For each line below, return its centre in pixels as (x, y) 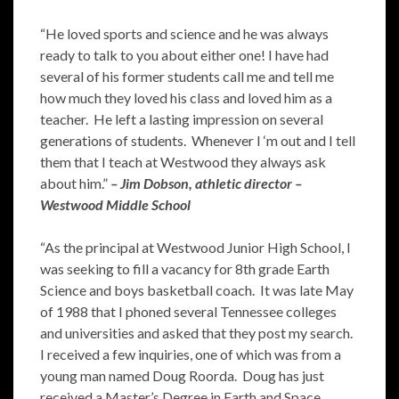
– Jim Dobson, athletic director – (206, 183)
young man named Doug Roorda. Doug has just (182, 375)
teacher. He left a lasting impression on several (182, 119)
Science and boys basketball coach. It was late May (197, 290)
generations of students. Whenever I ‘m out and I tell (198, 140)
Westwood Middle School (115, 204)
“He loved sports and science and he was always (184, 33)
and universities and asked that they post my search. (198, 333)
